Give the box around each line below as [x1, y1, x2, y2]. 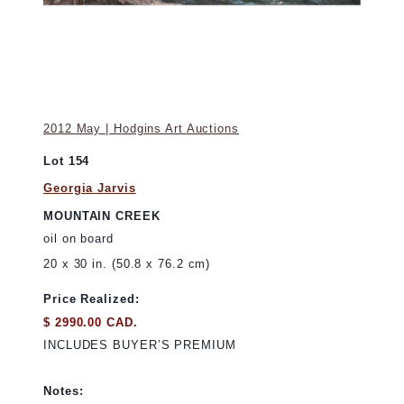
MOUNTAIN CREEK [43, 208, 161, 223]
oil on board [43, 232, 114, 246]
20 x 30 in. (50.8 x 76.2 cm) [43, 257, 211, 271]
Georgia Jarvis [43, 181, 136, 196]
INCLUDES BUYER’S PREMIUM [43, 338, 236, 353]
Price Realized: [43, 292, 140, 307]
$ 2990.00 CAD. [43, 315, 138, 329]
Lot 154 [43, 154, 90, 169]
